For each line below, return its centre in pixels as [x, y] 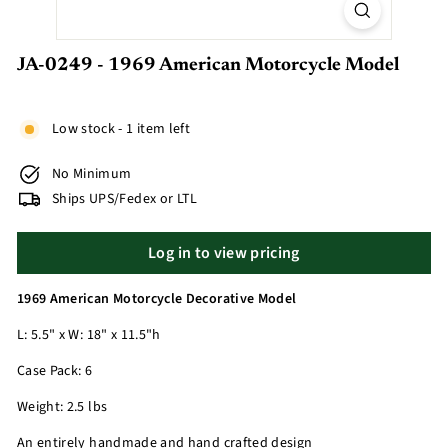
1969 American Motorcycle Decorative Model [157, 299]
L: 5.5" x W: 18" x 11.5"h [89, 335]
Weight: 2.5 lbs [62, 407]
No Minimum [92, 174]
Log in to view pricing [224, 253]
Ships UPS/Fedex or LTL [125, 199]
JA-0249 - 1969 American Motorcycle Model [208, 65]
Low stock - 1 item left [121, 129]
